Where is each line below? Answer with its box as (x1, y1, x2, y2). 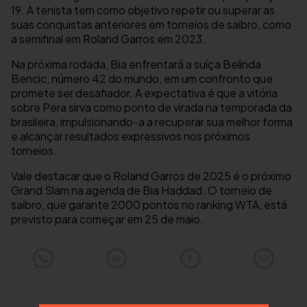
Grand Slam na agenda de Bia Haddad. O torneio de (11, 183, 272, 198)
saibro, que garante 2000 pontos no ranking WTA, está (11, 197, 287, 212)
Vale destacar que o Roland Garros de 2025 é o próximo (11, 169, 291, 184)
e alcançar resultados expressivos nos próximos (11, 129, 250, 144)
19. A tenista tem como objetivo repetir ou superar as (11, 3, 275, 18)
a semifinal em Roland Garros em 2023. (11, 32, 206, 47)
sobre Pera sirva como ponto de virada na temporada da (11, 100, 292, 115)
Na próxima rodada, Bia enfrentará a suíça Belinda (11, 57, 261, 72)
